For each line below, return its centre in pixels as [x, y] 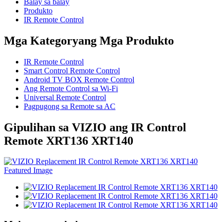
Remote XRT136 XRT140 [69, 140]
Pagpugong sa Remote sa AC [70, 106]
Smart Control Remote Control [72, 70]
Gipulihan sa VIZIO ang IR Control [95, 127]
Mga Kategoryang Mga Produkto [89, 40]
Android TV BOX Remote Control [79, 79]
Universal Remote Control [65, 97]
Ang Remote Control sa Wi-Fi [71, 88]
